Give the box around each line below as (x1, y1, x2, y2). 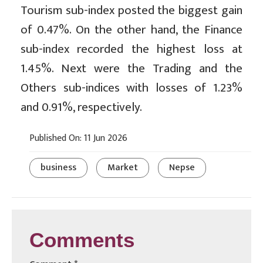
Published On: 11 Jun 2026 (29, 130, 127, 147)
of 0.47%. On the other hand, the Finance (21, 19, 242, 41)
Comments (29, 229, 134, 256)
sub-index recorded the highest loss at (21, 39, 242, 60)
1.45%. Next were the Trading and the (21, 58, 242, 79)
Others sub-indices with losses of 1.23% (21, 77, 242, 99)
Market (107, 160, 138, 176)
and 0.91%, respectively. (21, 97, 142, 118)
